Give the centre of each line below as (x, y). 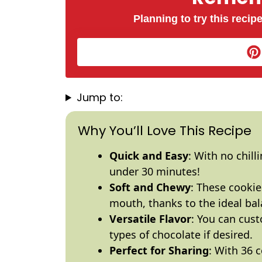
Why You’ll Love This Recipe (165, 131)
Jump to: (100, 97)
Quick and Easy (149, 156)
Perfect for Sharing (159, 250)
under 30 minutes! (155, 171)
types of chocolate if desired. (181, 235)
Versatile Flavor (150, 219)
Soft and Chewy (150, 187)
